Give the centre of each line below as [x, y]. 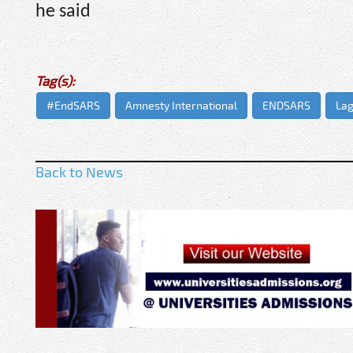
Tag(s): [55, 80]
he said [63, 12]
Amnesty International [181, 105]
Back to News [79, 171]
